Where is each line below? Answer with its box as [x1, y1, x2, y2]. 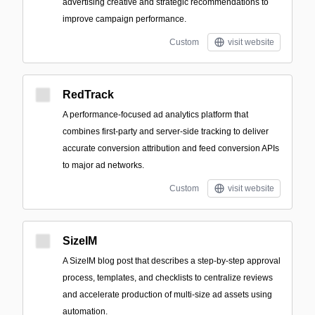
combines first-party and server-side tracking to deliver [63, 127, 269, 136]
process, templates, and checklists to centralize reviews [63, 273, 273, 283]
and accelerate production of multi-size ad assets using [63, 290, 272, 300]
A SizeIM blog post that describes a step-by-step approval [63, 256, 281, 266]
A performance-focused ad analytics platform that [63, 110, 248, 120]
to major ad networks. [63, 160, 144, 170]
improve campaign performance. [63, 14, 186, 24]
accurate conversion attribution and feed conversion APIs [63, 143, 279, 153]
